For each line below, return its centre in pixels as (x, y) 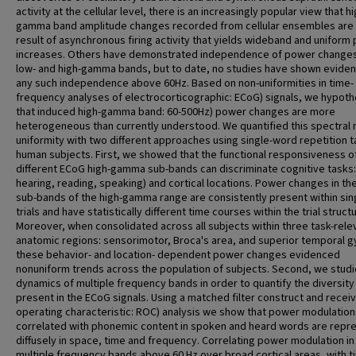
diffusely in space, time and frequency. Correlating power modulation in (185, 341)
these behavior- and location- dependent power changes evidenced (178, 255)
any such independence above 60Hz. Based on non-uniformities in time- (185, 83)
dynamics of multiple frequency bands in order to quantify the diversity (185, 284)
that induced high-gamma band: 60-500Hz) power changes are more (176, 112)
